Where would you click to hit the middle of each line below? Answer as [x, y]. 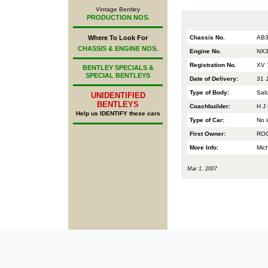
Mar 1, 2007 [202, 169]
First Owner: [208, 134]
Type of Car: [207, 120]
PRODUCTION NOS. [118, 18]
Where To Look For [118, 38]
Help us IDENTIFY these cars [118, 114]
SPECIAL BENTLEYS [118, 76]
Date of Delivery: [214, 79]
